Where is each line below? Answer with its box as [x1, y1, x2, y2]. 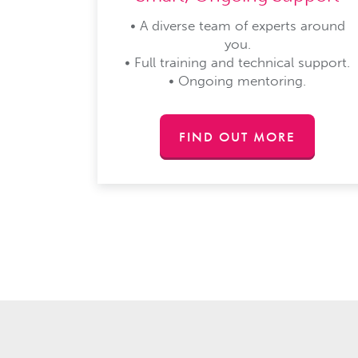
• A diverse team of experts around [129, 17, 345, 34]
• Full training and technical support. [125, 54, 351, 70]
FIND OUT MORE [179, 127, 296, 145]
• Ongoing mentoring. [169, 72, 307, 89]
